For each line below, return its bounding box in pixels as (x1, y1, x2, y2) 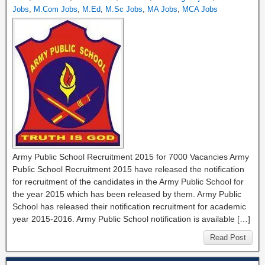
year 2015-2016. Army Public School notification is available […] (12, 214, 250, 224)
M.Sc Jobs (105, 5, 143, 14)
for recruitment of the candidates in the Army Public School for (12, 177, 244, 186)
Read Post (210, 233, 246, 242)
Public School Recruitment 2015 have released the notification (12, 164, 244, 174)
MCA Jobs (182, 5, 218, 14)
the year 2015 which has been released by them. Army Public (12, 189, 241, 199)
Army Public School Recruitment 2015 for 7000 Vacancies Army (12, 152, 249, 161)
